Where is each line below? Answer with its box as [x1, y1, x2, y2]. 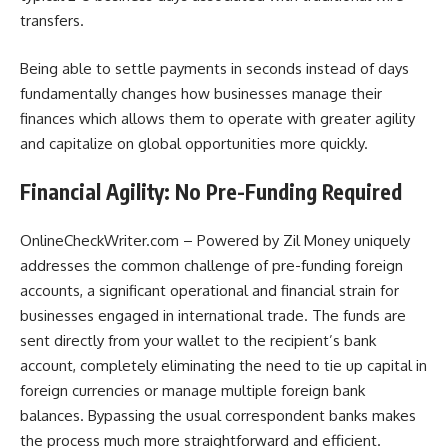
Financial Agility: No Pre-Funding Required [20, 178, 402, 205]
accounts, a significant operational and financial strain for [20, 280, 399, 300]
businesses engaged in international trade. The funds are [20, 305, 406, 325]
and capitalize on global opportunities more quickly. [20, 133, 368, 153]
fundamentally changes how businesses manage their [20, 83, 382, 103]
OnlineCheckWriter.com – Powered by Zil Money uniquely [20, 230, 410, 250]
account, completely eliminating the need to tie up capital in [20, 355, 427, 375]
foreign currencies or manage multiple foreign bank [20, 380, 365, 400]
